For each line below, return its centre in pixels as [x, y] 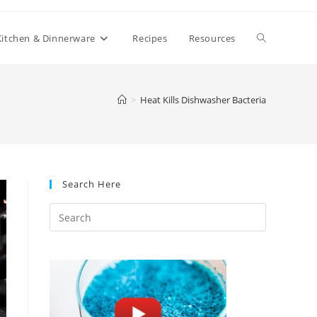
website [275, 90]
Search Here [92, 184]
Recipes [150, 38]
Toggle [272, 38]
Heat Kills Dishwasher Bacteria [203, 100]
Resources [212, 38]
